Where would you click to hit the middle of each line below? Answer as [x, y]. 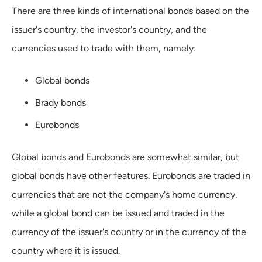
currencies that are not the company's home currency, [125, 194]
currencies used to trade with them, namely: [104, 48]
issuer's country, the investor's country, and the [109, 29]
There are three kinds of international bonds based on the [130, 11]
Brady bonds [61, 102]
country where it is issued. [66, 250]
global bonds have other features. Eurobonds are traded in [131, 175]
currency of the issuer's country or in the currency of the [129, 232]
